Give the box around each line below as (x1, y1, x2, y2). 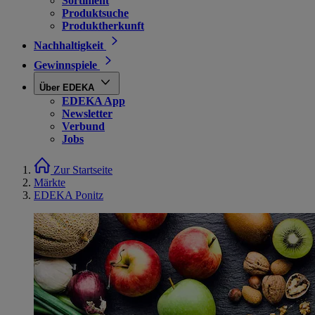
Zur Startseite (53, 164, 112, 176)
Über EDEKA (39, 82, 94, 93)
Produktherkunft (62, 20, 144, 32)
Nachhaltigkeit (34, 39, 103, 51)
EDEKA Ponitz (34, 189, 103, 201)
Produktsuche (62, 7, 129, 19)
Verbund (62, 120, 105, 132)
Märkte (34, 176, 65, 188)
